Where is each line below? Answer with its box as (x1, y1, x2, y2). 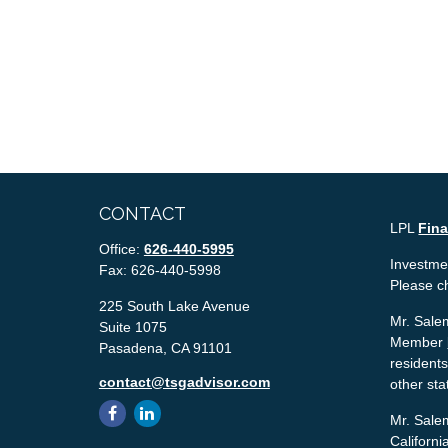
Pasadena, (98, 339, 167, 356)
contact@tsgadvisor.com (98, 373, 270, 390)
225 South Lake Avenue (98, 297, 250, 314)
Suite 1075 (98, 318, 167, 335)
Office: (98, 240, 144, 257)
